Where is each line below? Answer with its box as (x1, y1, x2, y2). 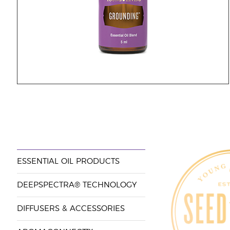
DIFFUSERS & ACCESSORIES (16, 205, 125, 213)
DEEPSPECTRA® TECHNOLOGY (16, 181, 137, 189)
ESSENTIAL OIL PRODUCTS (16, 158, 120, 165)
